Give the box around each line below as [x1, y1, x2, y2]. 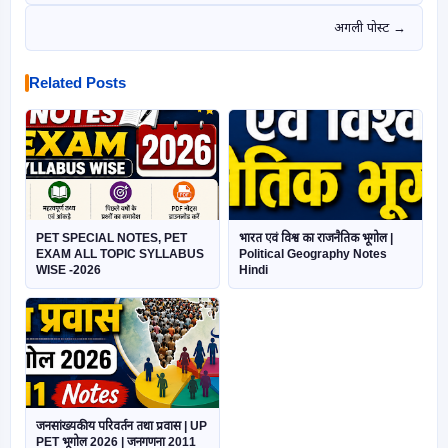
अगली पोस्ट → [334, 20, 406, 35]
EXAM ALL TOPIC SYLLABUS [36, 247, 204, 261]
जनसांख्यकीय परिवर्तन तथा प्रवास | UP [36, 419, 207, 433]
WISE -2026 [36, 263, 101, 277]
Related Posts [29, 74, 126, 91]
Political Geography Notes [239, 247, 387, 261]
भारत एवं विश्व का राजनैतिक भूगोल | [239, 231, 393, 245]
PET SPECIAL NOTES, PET [36, 231, 187, 245]
